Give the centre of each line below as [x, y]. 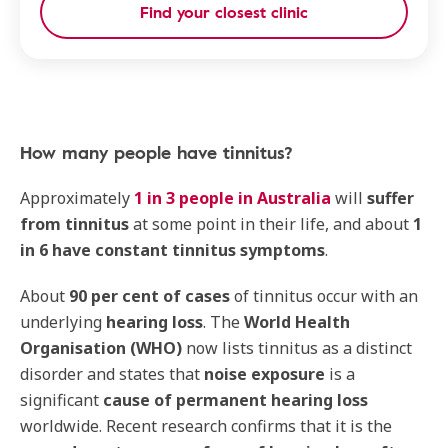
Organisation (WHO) [101, 348]
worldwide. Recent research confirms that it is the [206, 426]
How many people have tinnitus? [156, 152]
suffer [390, 198]
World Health [297, 322]
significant [61, 400]
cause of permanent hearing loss [235, 400]
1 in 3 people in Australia [232, 198]
